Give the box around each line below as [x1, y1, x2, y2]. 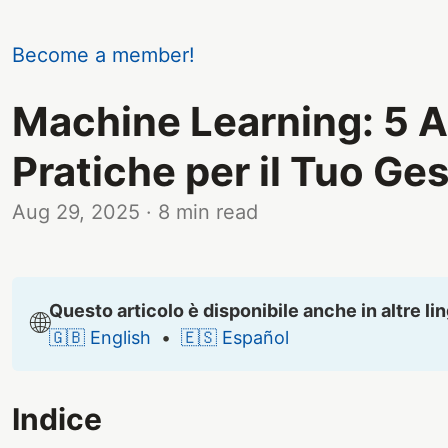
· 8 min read [146, 199, 258, 224]
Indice [12, 400, 102, 437]
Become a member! [12, 43, 195, 67]
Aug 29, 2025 [12, 199, 140, 224]
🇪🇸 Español [181, 326, 289, 348]
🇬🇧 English [49, 326, 151, 348]
